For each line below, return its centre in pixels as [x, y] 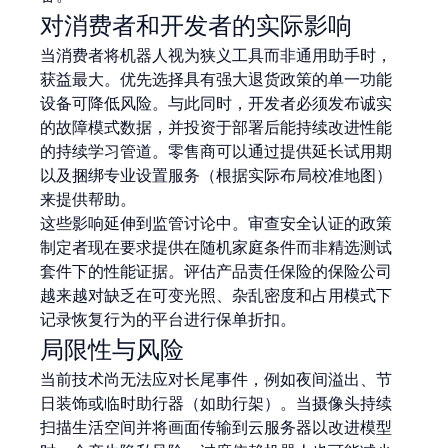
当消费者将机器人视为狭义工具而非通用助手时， [216, 55]
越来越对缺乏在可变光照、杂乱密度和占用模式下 [216, 295]
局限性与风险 [112, 349]
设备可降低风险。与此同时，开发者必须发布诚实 [216, 103]
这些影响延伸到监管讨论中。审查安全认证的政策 [216, 223]
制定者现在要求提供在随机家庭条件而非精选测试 [216, 247]
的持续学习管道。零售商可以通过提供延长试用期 [216, 151]
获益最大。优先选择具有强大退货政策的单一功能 [216, 79]
